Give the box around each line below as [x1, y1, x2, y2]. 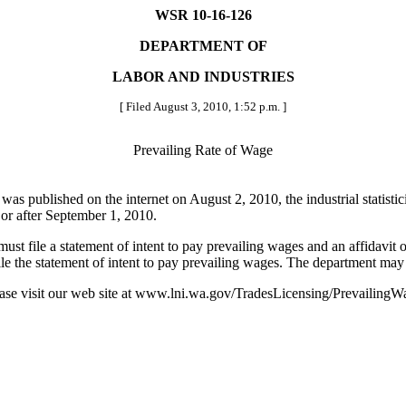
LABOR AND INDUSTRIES [111, 69, 295, 84]
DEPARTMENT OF [139, 38, 267, 53]
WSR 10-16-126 [154, 7, 252, 23]
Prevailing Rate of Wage [133, 142, 273, 159]
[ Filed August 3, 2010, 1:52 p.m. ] [120, 100, 286, 113]
